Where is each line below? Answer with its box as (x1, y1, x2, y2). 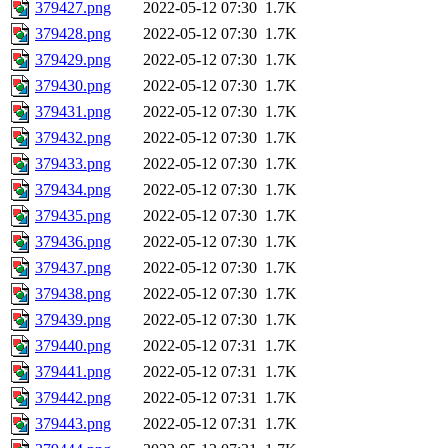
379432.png (35, 129, 111, 147)
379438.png (35, 285, 111, 303)
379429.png (35, 51, 111, 69)
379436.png (35, 233, 111, 251)
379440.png (35, 337, 111, 355)
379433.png (35, 155, 111, 173)
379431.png (35, 103, 111, 121)
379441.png (35, 363, 111, 381)
